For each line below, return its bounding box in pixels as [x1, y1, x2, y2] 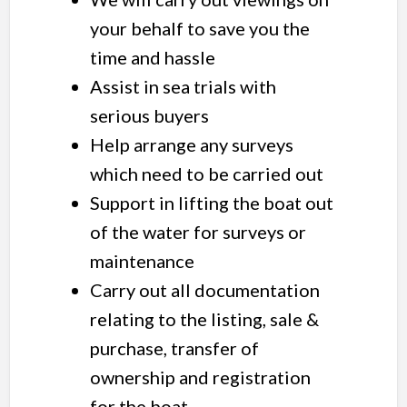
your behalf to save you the [89, 17, 310, 40]
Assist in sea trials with [89, 75, 276, 98]
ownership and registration [89, 366, 311, 389]
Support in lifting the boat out [89, 192, 333, 214]
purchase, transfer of [89, 337, 259, 360]
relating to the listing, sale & [89, 308, 319, 331]
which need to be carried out [89, 163, 323, 185]
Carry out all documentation [89, 279, 320, 302]
